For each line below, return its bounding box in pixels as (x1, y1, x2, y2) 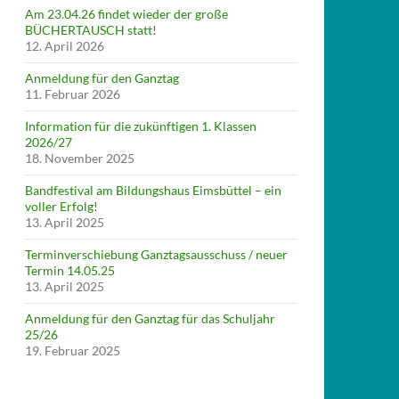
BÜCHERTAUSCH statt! (25, 21, 157, 37)
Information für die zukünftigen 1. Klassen (25, 118, 256, 134)
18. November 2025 (25, 150, 134, 166)
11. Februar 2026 (25, 85, 120, 102)
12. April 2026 (25, 37, 104, 53)
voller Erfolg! (25, 198, 98, 214)
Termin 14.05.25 (25, 262, 115, 278)
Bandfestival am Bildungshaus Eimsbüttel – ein (25, 182, 281, 198)
